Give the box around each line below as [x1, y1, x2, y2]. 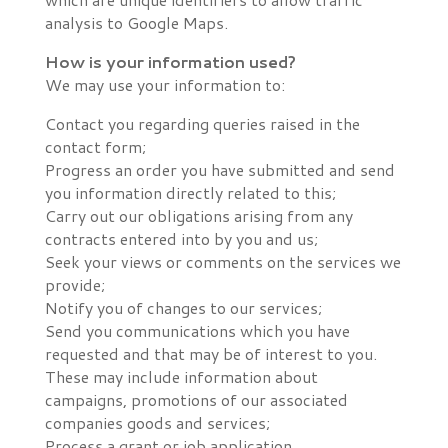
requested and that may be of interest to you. [44, 342, 377, 365]
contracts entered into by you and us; [44, 227, 318, 250]
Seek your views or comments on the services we [44, 250, 401, 273]
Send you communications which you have [44, 319, 350, 342]
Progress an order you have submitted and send [44, 158, 395, 181]
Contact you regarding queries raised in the [44, 112, 360, 135]
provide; [44, 273, 105, 296]
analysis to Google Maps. [44, 11, 228, 34]
